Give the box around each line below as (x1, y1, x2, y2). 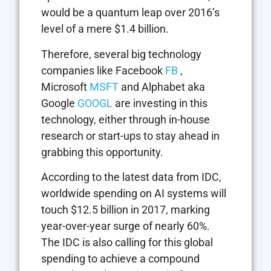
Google (41, 96, 77, 109)
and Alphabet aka (119, 80, 205, 93)
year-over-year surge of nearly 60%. (41, 219, 210, 232)
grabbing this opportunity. (41, 145, 163, 158)
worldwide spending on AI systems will (41, 186, 226, 200)
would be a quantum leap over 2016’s (41, 6, 220, 19)
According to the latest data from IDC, (41, 170, 221, 183)
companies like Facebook (41, 64, 165, 77)
